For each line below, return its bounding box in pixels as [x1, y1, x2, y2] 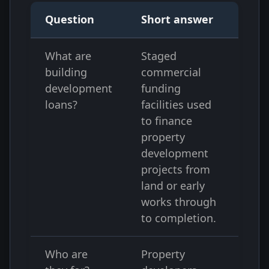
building [45, 65, 87, 79]
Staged [141, 49, 177, 63]
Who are [45, 247, 88, 261]
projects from [141, 162, 210, 177]
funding [141, 81, 181, 95]
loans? [45, 97, 77, 112]
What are [45, 49, 91, 63]
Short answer [141, 12, 213, 26]
